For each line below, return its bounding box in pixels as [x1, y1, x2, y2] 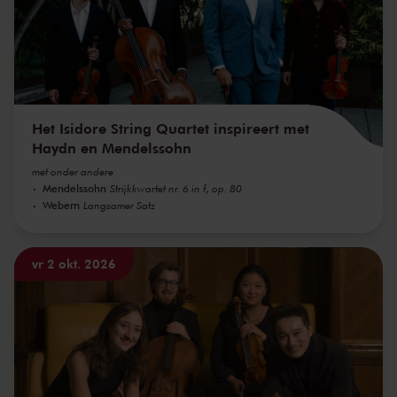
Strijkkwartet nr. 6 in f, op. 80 [110, 181, 242, 195]
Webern [43, 197, 80, 212]
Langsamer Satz [83, 198, 155, 212]
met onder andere [32, 164, 113, 178]
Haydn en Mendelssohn [32, 137, 191, 157]
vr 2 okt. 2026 [32, 254, 116, 272]
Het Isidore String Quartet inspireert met [32, 118, 309, 137]
